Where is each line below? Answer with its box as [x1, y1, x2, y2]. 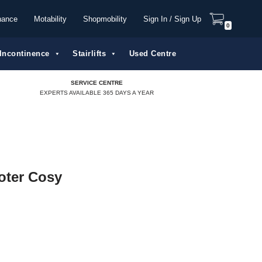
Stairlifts [73, 49, 106, 58]
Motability [34, 14, 67, 23]
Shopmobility [83, 14, 127, 23]
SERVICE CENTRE [71, 79, 123, 86]
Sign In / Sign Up [143, 14, 201, 23]
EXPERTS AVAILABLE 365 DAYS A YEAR [40, 89, 154, 96]
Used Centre [129, 49, 176, 58]
